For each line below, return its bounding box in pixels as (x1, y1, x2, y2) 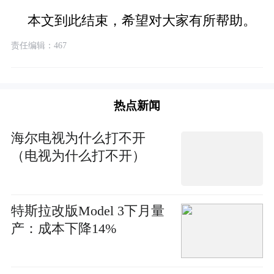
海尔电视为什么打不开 (10, 131, 146, 146)
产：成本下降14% (10, 221, 116, 236)
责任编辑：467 (10, 40, 67, 50)
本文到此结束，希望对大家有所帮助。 (27, 13, 256, 28)
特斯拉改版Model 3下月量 (10, 203, 165, 218)
